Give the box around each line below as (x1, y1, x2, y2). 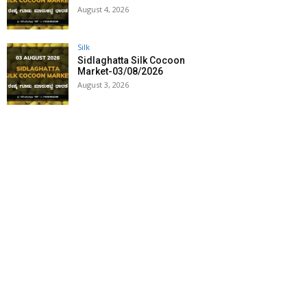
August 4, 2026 (77, 4, 129, 15)
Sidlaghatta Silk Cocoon (77, 55, 185, 66)
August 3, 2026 (77, 79, 129, 90)
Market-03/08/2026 (77, 66, 163, 77)
